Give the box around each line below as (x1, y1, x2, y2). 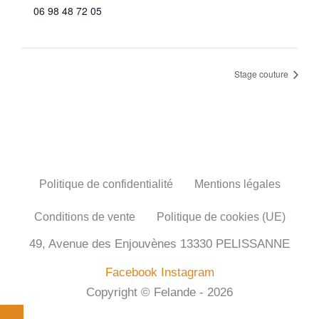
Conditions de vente (33, 210, 135, 223)
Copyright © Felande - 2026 (86, 285, 233, 299)
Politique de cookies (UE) (156, 210, 286, 223)
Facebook (105, 265, 157, 279)
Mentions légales (194, 177, 281, 190)
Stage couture (234, 67, 291, 80)
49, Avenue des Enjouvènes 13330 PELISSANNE (29, 236, 290, 251)
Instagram (160, 265, 214, 279)
